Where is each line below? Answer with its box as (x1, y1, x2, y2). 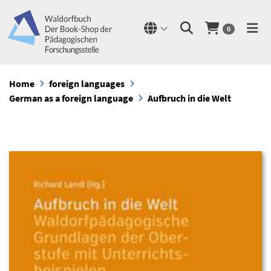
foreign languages (49, 77, 125, 90)
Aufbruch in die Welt (148, 92, 231, 104)
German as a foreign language (9, 92, 133, 104)
